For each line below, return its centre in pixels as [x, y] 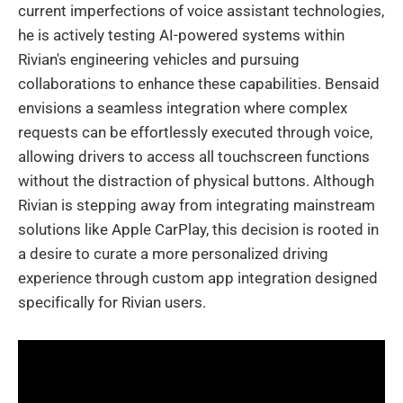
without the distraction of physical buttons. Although [196, 181]
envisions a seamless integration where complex [183, 108]
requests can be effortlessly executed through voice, [195, 133]
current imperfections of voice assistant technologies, [201, 11]
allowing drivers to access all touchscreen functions [194, 157]
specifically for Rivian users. [112, 303]
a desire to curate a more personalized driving [173, 254]
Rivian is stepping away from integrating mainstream [197, 206]
